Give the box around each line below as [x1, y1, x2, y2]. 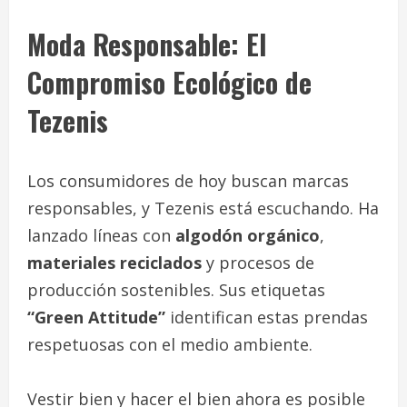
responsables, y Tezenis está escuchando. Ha [27, 197, 379, 220]
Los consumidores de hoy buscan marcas [27, 170, 349, 193]
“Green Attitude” [27, 306, 165, 329]
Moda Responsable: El [27, 24, 266, 65]
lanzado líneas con [27, 224, 175, 247]
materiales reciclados [27, 252, 202, 274]
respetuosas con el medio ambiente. [27, 333, 313, 356]
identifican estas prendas [165, 306, 368, 329]
